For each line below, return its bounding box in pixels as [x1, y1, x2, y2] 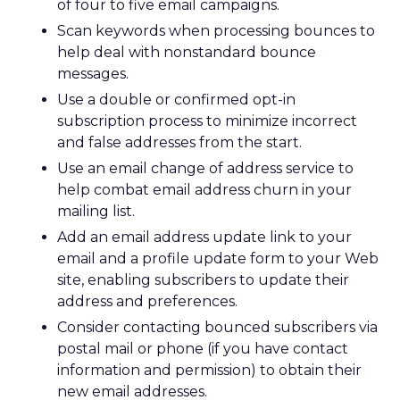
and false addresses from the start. [57, 134, 302, 151]
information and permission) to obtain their [57, 362, 362, 379]
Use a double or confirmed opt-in [57, 91, 296, 108]
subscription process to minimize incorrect [57, 112, 357, 129]
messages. [57, 65, 129, 82]
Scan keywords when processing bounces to [57, 22, 375, 39]
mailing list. [57, 203, 135, 220]
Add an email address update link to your [57, 229, 352, 246]
